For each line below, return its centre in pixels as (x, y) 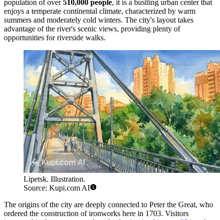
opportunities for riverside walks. (55, 37)
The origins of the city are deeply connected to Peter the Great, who (109, 204)
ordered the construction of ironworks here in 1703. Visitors (96, 213)
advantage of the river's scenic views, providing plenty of (92, 28)
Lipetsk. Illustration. (55, 179)
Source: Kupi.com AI (57, 188)
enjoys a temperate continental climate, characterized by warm (100, 11)
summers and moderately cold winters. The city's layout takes (99, 20)
